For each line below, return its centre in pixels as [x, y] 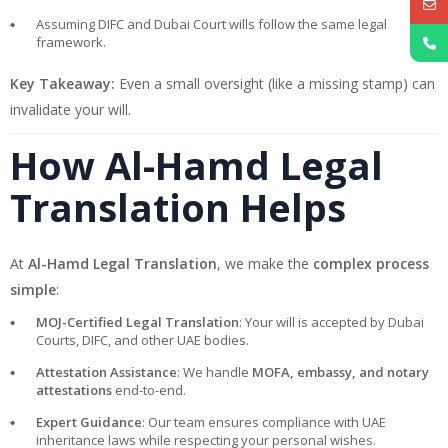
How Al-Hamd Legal [196, 165]
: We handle [214, 372]
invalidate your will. [70, 110]
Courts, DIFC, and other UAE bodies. [142, 340]
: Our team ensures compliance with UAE [264, 422]
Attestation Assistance [106, 372]
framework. [71, 42]
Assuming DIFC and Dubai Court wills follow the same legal [211, 24]
